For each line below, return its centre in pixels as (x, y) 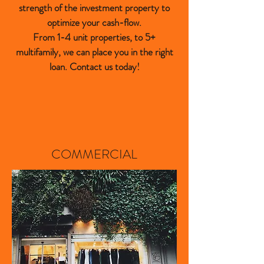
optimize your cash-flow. (94, 22)
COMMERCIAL (94, 154)
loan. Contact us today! (94, 67)
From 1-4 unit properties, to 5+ (94, 37)
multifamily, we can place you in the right (94, 52)
